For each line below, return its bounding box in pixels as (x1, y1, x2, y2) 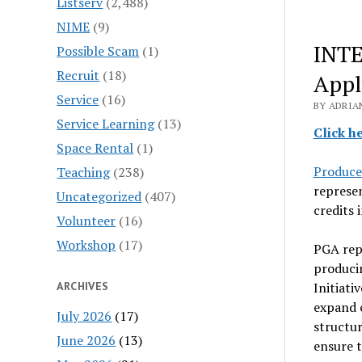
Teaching (57, 162, 111, 181)
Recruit (57, 65, 100, 84)
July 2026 (57, 306, 112, 325)
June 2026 (57, 330, 116, 349)
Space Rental (57, 138, 134, 157)
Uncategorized (57, 187, 142, 205)
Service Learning (57, 114, 155, 133)
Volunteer (57, 211, 116, 229)
